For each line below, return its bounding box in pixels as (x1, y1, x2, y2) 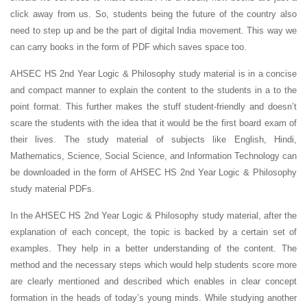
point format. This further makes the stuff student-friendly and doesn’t (10, 101, 297, 112)
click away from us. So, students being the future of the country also (10, 9, 297, 19)
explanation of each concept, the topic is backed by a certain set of (10, 227, 297, 237)
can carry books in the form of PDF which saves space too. (10, 42, 247, 52)
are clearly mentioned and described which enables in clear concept (10, 276, 297, 286)
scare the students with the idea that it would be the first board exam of (10, 118, 297, 128)
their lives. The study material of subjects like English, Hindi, (10, 134, 297, 145)
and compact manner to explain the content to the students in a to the (10, 85, 297, 95)
